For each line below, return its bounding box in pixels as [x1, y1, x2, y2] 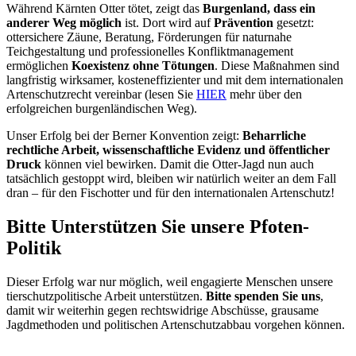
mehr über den [226, 87, 302, 102]
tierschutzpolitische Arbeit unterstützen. [6, 288, 206, 303]
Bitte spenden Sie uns [206, 288, 320, 303]
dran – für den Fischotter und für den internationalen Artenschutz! [6, 186, 335, 200]
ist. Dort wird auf [122, 16, 214, 30]
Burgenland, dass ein [203, 2, 315, 16]
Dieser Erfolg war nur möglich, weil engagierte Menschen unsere [6, 274, 333, 288]
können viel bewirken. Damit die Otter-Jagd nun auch [41, 157, 314, 172]
